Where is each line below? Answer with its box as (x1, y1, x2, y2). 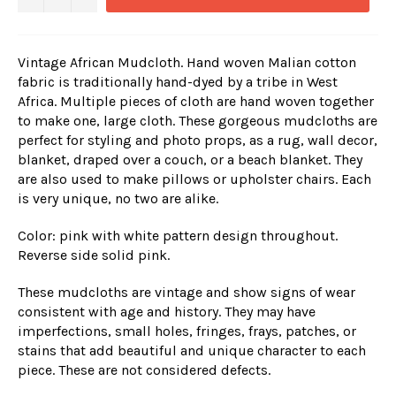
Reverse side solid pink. (18, 246, 170, 263)
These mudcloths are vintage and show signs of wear (18, 283, 355, 301)
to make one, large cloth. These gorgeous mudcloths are (18, 111, 377, 129)
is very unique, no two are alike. (18, 189, 222, 207)
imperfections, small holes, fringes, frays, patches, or (18, 322, 356, 339)
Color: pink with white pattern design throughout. (18, 226, 338, 244)
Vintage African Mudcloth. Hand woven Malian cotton (18, 53, 356, 71)
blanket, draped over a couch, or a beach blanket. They (18, 150, 362, 168)
